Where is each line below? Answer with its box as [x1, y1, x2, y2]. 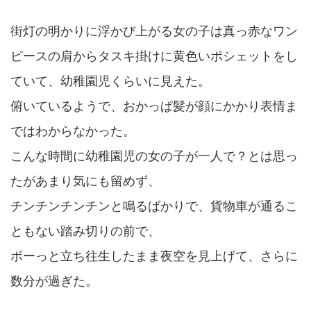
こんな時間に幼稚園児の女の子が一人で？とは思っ [10, 148, 298, 163]
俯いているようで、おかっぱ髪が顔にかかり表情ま [10, 98, 298, 113]
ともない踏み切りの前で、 [10, 223, 160, 238]
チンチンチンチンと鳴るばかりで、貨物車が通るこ [10, 198, 298, 213]
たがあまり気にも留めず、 [10, 173, 160, 188]
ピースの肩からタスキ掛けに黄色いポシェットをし [10, 48, 298, 63]
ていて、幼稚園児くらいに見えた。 [10, 73, 210, 88]
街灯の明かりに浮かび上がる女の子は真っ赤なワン [10, 23, 298, 38]
